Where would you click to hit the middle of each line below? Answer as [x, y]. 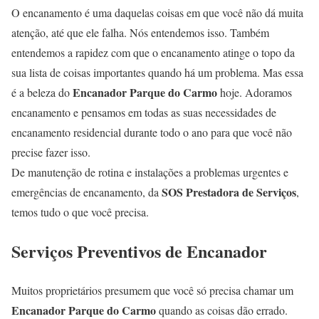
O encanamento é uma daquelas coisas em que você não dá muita [157, 13]
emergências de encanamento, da [87, 192]
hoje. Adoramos [255, 93]
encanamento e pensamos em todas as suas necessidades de [144, 113]
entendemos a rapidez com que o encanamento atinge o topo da [153, 53]
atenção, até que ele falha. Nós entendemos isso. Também [140, 33]
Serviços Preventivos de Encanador [139, 251]
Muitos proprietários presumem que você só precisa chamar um [152, 291]
